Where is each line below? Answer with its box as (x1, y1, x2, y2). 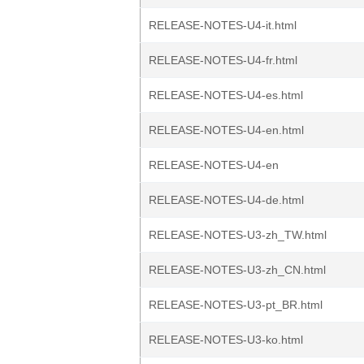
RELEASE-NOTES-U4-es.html (149, 89, 303, 102)
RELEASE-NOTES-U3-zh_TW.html (149, 228, 327, 241)
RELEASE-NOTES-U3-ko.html (149, 333, 303, 346)
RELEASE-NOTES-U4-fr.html (149, 54, 297, 67)
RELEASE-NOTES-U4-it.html (149, 19, 297, 32)
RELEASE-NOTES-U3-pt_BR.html (149, 298, 323, 311)
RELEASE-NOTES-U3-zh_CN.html (149, 263, 326, 276)
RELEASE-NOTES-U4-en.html (149, 123, 304, 136)
